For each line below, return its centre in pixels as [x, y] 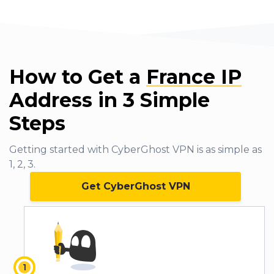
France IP [194, 77]
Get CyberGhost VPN [135, 187]
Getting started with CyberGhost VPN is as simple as [135, 150]
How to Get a [78, 77]
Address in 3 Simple [109, 100]
